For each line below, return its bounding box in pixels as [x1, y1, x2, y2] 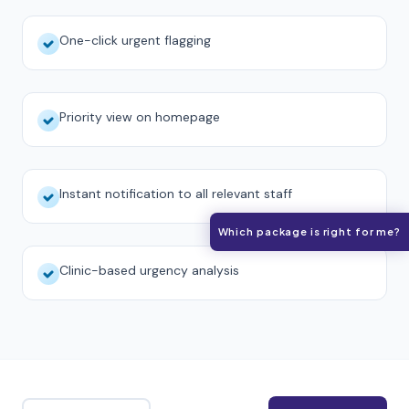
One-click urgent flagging [59, 32, 211, 48]
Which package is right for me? [217, 225, 401, 237]
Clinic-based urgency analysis [59, 262, 239, 278]
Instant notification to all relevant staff [59, 185, 292, 202]
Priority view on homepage [59, 109, 220, 125]
